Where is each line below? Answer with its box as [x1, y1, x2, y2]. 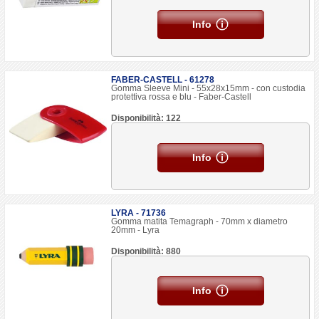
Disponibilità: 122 [111, 113, 182, 123]
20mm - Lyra [111, 225, 160, 235]
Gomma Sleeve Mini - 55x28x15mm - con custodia [111, 83, 306, 93]
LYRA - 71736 [111, 208, 167, 218]
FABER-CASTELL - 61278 [111, 75, 215, 85]
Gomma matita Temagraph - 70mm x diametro [111, 216, 288, 226]
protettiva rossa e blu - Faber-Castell [111, 92, 252, 102]
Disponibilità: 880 [111, 246, 182, 256]
